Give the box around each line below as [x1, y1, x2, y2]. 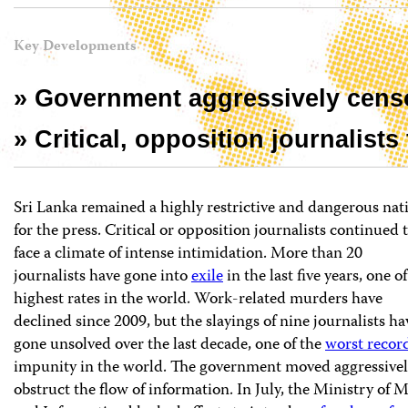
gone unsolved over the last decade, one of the [14, 331, 325, 359]
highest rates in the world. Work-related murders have [14, 285, 382, 313]
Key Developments [14, 36, 137, 59]
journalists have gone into [14, 262, 191, 291]
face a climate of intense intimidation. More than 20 [14, 240, 362, 268]
